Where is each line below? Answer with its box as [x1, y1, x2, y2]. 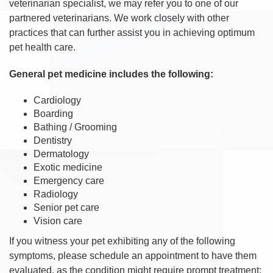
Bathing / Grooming [34, 121, 117, 132]
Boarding [34, 108, 76, 119]
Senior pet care [34, 202, 102, 213]
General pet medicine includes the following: [9, 68, 216, 79]
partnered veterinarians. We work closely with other [9, 12, 229, 23]
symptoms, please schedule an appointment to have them [9, 250, 257, 261]
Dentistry [34, 135, 74, 146]
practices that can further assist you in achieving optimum [9, 27, 255, 38]
